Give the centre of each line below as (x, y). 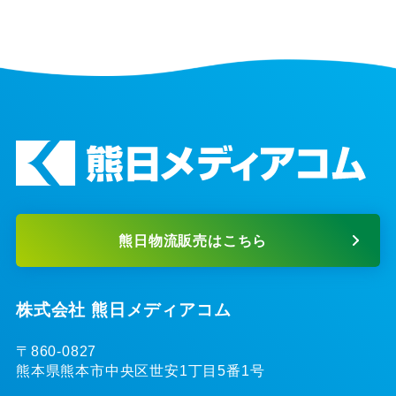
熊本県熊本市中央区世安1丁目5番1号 (140, 370)
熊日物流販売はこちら (193, 241)
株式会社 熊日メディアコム (123, 310)
